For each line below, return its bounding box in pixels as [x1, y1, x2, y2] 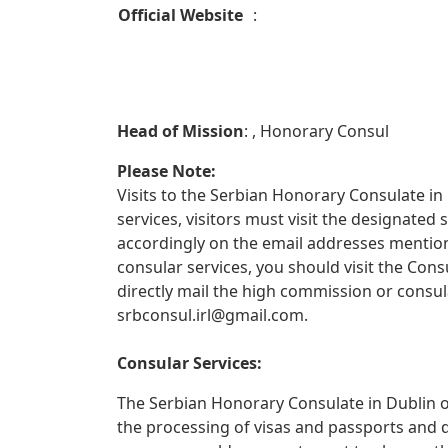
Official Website [118, 4, 247, 26]
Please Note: [117, 160, 216, 182]
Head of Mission [117, 120, 244, 142]
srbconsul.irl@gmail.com [117, 304, 304, 326]
